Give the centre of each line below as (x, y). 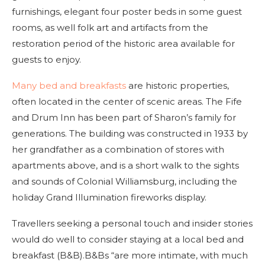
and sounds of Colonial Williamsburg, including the (125, 181)
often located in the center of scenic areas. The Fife (127, 101)
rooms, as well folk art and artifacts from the (110, 27)
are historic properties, (177, 85)
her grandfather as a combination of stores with (118, 149)
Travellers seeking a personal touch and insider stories (132, 223)
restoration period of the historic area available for (123, 43)
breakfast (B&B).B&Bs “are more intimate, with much (130, 255)
